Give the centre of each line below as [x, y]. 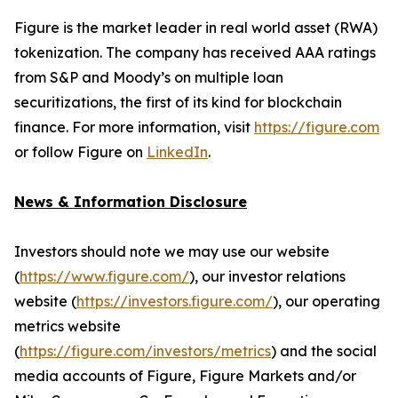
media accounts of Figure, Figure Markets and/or [185, 376]
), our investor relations [267, 276]
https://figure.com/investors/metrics [145, 351]
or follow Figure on [80, 152]
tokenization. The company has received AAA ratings [195, 52]
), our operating [326, 301]
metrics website [68, 326]
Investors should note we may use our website [172, 251]
